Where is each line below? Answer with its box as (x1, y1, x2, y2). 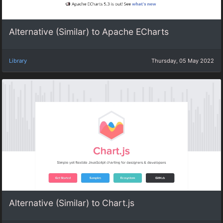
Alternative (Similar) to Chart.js (9, 198, 134, 209)
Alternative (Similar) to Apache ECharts (9, 26, 169, 37)
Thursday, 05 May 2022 (151, 57, 214, 64)
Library (9, 57, 27, 64)
